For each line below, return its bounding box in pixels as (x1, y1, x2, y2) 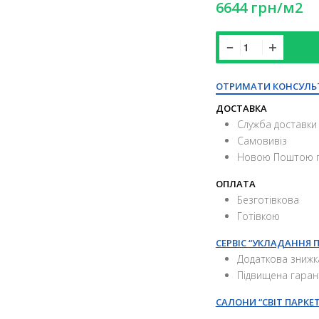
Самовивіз (236, 134, 287, 148)
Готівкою (236, 209, 280, 224)
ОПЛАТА (215, 177, 256, 191)
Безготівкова (236, 193, 299, 207)
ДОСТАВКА (215, 102, 267, 115)
